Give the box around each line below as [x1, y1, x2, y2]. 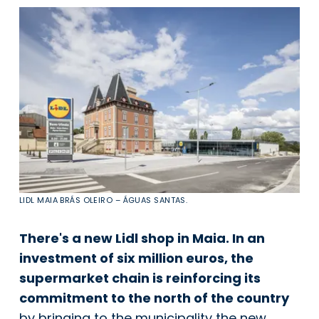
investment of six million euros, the [19, 249, 253, 267]
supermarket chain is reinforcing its [19, 268, 261, 287]
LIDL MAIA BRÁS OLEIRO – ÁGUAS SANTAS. [19, 194, 188, 206]
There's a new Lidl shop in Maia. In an [19, 229, 265, 247]
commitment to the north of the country [19, 288, 289, 307]
